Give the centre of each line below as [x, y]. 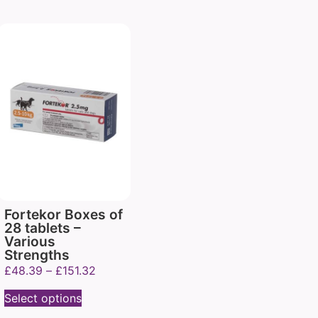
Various [30, 242]
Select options [43, 298]
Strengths [37, 255]
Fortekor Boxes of [64, 215]
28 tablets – [43, 228]
